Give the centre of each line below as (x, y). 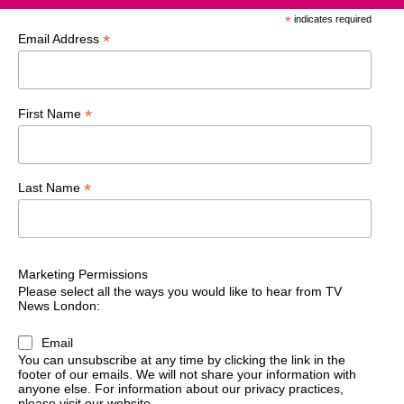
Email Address (60, 39)
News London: (59, 306)
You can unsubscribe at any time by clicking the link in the (182, 359)
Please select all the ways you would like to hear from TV (180, 292)
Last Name (51, 187)
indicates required (331, 19)
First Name (51, 113)
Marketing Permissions (83, 275)
